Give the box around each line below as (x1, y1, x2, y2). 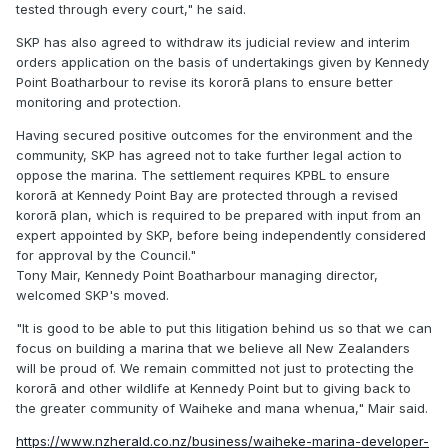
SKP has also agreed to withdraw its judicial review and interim (16, 34, 410, 51)
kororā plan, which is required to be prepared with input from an (16, 207, 421, 224)
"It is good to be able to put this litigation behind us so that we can (16, 320, 432, 337)
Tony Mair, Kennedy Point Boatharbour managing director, (16, 267, 378, 284)
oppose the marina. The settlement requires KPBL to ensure (16, 167, 390, 184)
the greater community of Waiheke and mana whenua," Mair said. (16, 400, 428, 417)
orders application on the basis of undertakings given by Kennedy (16, 54, 429, 71)
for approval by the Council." (16, 247, 196, 264)
